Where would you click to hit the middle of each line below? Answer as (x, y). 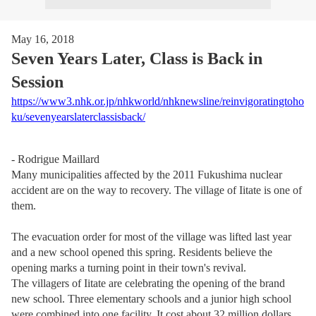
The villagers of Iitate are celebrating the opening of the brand (148, 283)
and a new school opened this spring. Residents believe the (142, 252)
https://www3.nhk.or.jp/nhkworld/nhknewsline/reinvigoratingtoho (158, 101)
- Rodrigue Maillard (55, 159)
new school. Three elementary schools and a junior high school (151, 299)
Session (37, 82)
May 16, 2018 (43, 39)
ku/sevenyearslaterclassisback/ (78, 117)
